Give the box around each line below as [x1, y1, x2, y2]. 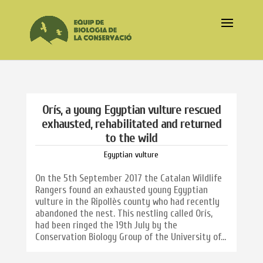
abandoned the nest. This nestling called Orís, [35, 208, 213, 219]
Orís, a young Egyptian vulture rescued [42, 102, 221, 117]
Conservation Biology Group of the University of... [35, 231, 226, 242]
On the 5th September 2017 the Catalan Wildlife [35, 173, 222, 184]
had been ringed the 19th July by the [35, 220, 177, 231]
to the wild [105, 130, 158, 146]
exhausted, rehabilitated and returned [41, 116, 221, 131]
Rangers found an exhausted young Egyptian [35, 184, 208, 195]
